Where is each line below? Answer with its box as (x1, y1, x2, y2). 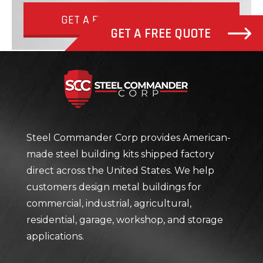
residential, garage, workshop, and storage (26, 214, 223, 225)
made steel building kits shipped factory (26, 149, 214, 160)
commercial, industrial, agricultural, (26, 198, 191, 209)
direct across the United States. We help (26, 165, 214, 176)
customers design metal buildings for (26, 181, 201, 193)
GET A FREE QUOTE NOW (61, 12, 177, 28)
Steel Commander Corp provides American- (26, 132, 231, 143)
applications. (26, 231, 84, 242)
